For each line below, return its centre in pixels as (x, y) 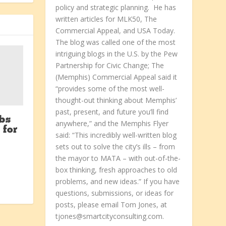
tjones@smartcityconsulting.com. (110, 216)
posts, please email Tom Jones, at (111, 205)
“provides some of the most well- (110, 89)
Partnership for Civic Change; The (110, 66)
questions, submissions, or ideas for (115, 193)
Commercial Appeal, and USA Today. (116, 31)
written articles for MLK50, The (106, 19)
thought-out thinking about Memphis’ (116, 100)
